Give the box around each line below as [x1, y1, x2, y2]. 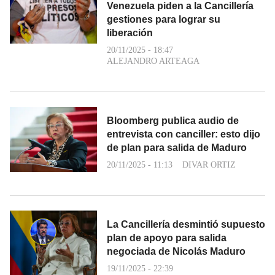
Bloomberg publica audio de [107, 115, 239, 126]
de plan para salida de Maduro [107, 142, 247, 153]
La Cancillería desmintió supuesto [107, 219, 265, 230]
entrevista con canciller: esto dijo [107, 128, 260, 139]
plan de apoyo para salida [107, 232, 227, 243]
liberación [107, 27, 153, 38]
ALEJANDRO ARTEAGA [107, 56, 199, 66]
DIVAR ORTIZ [182, 160, 236, 169]
